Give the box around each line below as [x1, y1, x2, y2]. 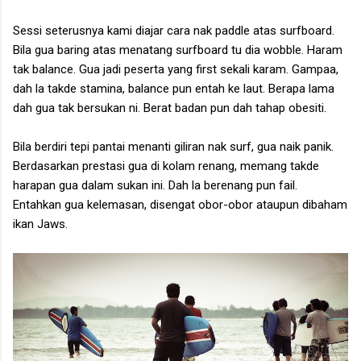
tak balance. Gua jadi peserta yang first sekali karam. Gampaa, [13, 61, 338, 77]
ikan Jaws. [13, 216, 68, 231]
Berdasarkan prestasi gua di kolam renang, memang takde [13, 158, 319, 173]
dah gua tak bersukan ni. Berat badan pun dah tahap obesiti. [13, 100, 326, 115]
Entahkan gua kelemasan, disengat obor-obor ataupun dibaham [13, 197, 347, 212]
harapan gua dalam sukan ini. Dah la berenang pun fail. [13, 177, 297, 193]
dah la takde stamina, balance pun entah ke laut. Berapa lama [13, 81, 334, 96]
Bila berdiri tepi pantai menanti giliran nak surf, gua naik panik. [13, 139, 334, 154]
